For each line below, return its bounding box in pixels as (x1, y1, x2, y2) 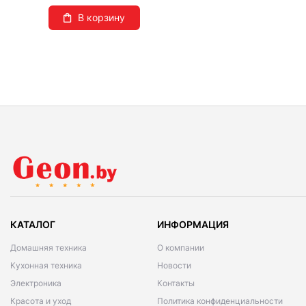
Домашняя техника (10, 242, 87, 253)
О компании (156, 242, 204, 253)
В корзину (78, 12, 126, 23)
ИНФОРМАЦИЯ (156, 219, 229, 230)
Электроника (10, 278, 61, 288)
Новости (156, 260, 191, 270)
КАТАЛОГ (10, 219, 55, 230)
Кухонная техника (10, 260, 82, 270)
